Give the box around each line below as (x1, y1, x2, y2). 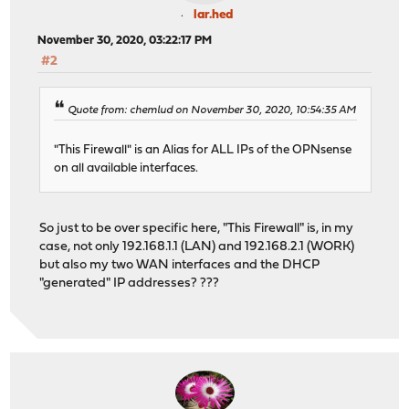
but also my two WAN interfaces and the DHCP (39, 257, 320, 272)
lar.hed (193, 8, 233, 23)
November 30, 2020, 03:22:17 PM (37, 35, 213, 47)
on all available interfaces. (54, 162, 199, 174)
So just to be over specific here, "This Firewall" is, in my (39, 221, 354, 236)
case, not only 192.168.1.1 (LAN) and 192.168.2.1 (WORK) (39, 239, 355, 254)
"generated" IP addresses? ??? (39, 276, 220, 290)
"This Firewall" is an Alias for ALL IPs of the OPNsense (54, 143, 352, 156)
